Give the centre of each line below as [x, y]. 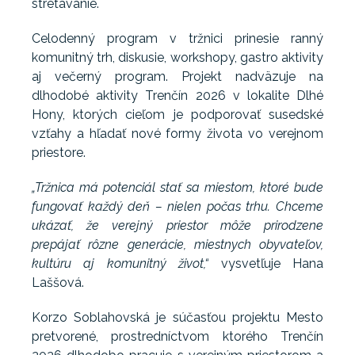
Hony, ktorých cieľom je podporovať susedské [177, 114]
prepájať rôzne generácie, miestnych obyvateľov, [177, 244]
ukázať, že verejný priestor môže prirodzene [177, 225]
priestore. [59, 152]
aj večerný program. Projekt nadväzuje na [177, 76]
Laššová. [58, 282]
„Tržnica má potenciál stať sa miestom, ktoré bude [177, 187]
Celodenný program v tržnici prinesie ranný [177, 38]
